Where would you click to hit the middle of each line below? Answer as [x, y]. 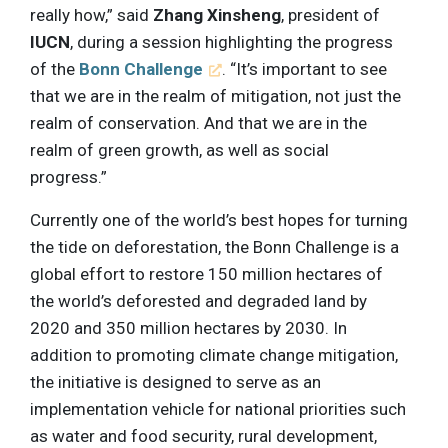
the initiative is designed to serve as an [175, 381]
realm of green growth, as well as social [179, 149]
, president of [330, 14]
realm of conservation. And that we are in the [198, 122]
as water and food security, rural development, [203, 435]
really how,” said [91, 14]
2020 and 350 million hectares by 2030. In [188, 327]
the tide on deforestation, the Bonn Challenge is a [214, 246]
